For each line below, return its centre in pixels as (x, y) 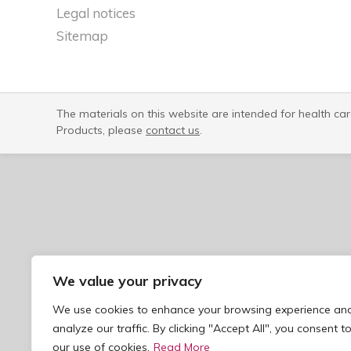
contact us (173, 130)
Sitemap (82, 36)
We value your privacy (127, 281)
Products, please (101, 130)
